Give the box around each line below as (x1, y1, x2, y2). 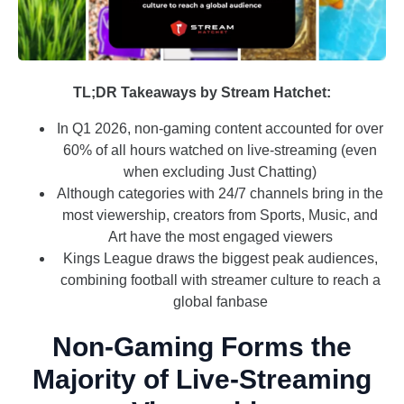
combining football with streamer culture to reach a (60, 272, 381, 289)
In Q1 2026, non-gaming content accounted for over (57, 121, 383, 137)
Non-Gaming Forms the (52, 332, 352, 363)
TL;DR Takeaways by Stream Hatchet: (73, 85, 331, 101)
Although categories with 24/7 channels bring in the (57, 186, 383, 202)
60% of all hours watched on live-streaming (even (63, 142, 377, 159)
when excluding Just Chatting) (124, 164, 317, 180)
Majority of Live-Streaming (32, 364, 372, 395)
